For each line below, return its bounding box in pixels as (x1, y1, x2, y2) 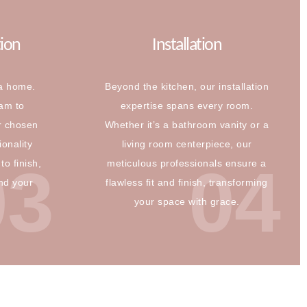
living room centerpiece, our (121, 138, 252, 149)
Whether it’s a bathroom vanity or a (104, 119, 269, 130)
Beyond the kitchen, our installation (105, 80, 269, 92)
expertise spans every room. (120, 99, 254, 111)
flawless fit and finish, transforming (106, 176, 268, 188)
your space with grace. (134, 195, 240, 207)
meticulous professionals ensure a (107, 157, 267, 169)
